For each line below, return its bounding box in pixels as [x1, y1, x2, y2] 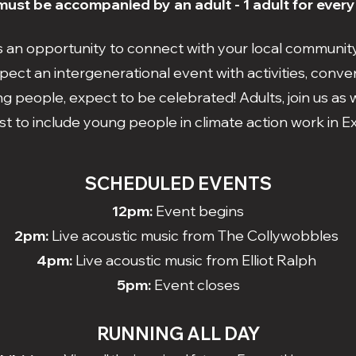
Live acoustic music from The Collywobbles [48, 226, 342, 245]
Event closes [150, 276, 240, 294]
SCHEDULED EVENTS [84, 172, 272, 195]
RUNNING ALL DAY [96, 323, 260, 345]
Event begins [156, 202, 244, 220]
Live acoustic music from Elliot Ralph [72, 251, 319, 269]
